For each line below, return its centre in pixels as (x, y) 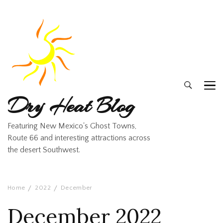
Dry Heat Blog (71, 106)
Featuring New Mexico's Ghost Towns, (72, 126)
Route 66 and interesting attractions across (79, 138)
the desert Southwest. (44, 150)
